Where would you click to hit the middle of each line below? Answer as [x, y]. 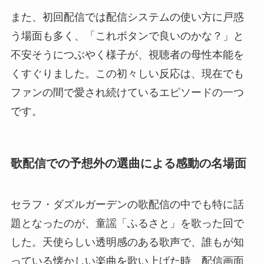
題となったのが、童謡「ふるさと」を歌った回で [127, 223]
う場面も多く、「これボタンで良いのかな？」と [127, 36]
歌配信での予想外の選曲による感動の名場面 [128, 164]
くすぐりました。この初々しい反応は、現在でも [127, 73]
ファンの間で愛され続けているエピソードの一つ [127, 92]
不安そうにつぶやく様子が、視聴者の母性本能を [127, 55]
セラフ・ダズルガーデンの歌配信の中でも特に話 [127, 204]
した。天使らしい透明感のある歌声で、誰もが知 [127, 242]
